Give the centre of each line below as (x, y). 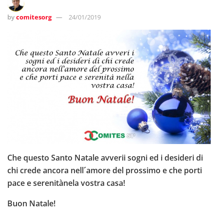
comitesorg (34, 17)
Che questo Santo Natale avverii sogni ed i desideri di (105, 157)
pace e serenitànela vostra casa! (66, 183)
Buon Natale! (31, 203)
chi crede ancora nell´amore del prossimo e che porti (105, 170)
